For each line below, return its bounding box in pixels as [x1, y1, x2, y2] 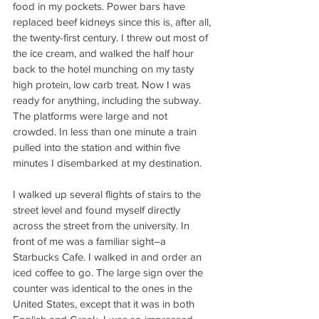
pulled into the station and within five [13, 141, 183, 153]
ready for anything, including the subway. [13, 94, 204, 106]
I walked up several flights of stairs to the [13, 188, 204, 200]
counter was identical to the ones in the [13, 282, 195, 294]
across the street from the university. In [13, 219, 192, 231]
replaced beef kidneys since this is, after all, [13, 16, 214, 28]
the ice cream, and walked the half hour [13, 47, 197, 59]
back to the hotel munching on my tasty [13, 63, 197, 75]
